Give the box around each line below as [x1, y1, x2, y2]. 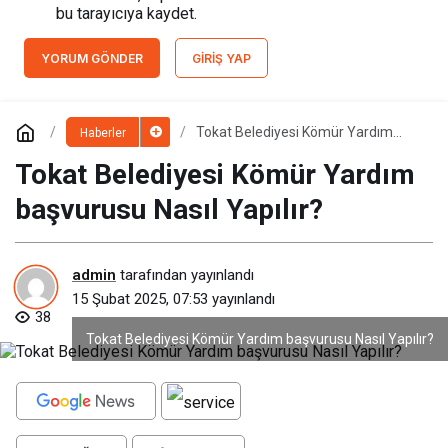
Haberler [79, 126, 126, 141]
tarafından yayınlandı [116, 265, 254, 284]
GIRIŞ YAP [192, 51, 251, 67]
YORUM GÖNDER [41, 51, 143, 67]
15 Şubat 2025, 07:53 [72, 289, 208, 308]
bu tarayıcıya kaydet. [56, 4, 197, 24]
